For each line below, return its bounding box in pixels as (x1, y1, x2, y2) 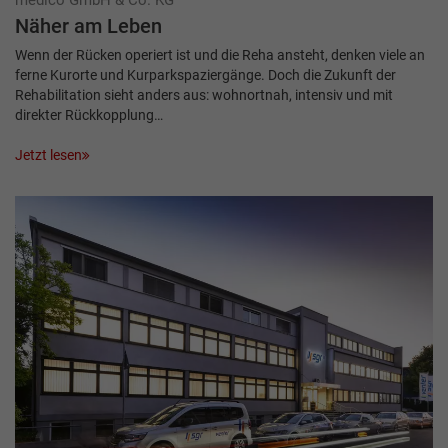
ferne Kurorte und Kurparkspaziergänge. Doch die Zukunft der (15, 66, 396, 83)
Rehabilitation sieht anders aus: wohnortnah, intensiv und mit (15, 86, 393, 103)
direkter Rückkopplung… (15, 106, 163, 123)
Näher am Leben (15, 14, 162, 38)
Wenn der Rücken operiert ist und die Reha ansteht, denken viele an (15, 46, 425, 63)
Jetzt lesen (15, 147, 82, 164)
